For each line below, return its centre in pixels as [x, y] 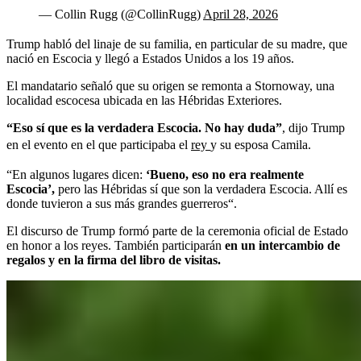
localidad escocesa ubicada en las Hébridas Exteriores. [144, 100]
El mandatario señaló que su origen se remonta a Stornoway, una [170, 85]
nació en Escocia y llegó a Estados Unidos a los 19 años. [150, 58]
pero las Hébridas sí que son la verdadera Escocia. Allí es [201, 189]
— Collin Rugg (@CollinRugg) [121, 14]
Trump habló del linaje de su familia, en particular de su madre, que [177, 44]
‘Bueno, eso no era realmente [225, 174]
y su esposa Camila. [261, 144]
